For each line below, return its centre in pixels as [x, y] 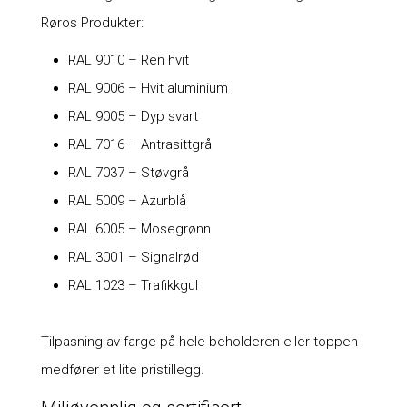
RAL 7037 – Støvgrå [128, 173]
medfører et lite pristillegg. [122, 370]
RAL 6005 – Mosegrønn [139, 229]
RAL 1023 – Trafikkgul [133, 286]
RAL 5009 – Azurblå [127, 201]
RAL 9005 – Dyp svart [133, 117]
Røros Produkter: [92, 23]
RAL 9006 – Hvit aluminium [148, 89]
